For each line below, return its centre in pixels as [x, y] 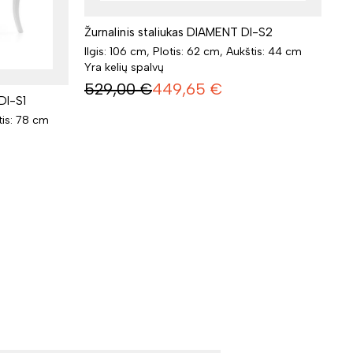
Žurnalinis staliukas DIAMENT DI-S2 [178, 32]
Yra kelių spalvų [124, 67]
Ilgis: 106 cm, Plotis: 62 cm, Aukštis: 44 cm [193, 51]
